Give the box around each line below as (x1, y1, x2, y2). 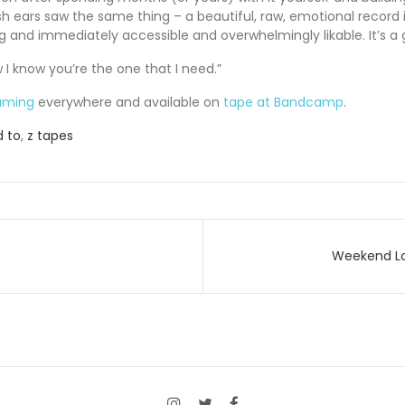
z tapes (27, 126, 73, 145)
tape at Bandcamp (223, 92, 344, 111)
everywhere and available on (34, 92, 223, 111)
